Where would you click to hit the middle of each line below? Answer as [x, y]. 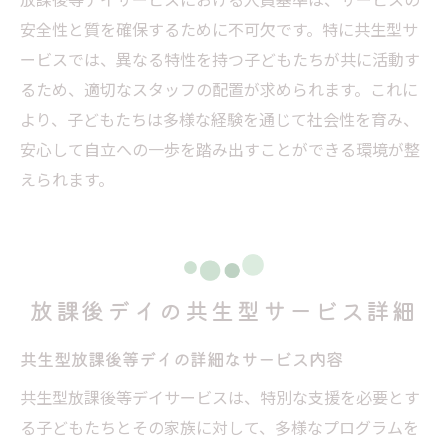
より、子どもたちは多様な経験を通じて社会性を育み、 [219, 118]
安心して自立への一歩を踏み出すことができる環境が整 [220, 148]
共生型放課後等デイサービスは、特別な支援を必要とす [220, 396]
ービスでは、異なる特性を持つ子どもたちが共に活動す [220, 58]
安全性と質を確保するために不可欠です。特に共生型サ [219, 28]
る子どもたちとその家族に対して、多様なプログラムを [219, 426]
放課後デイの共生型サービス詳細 [224, 309]
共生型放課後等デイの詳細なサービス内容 [181, 358]
